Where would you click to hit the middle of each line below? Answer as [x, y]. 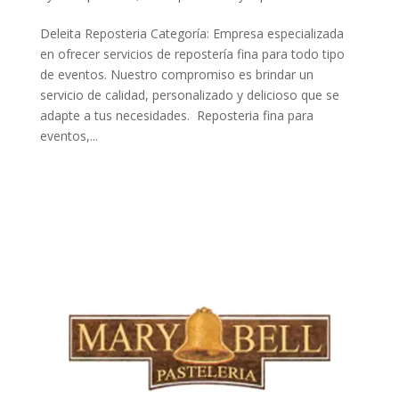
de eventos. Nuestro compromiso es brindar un [176, 75]
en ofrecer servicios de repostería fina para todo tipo [192, 54]
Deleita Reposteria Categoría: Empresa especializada [191, 34]
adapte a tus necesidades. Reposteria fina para [176, 116]
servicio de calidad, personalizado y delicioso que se [189, 95]
